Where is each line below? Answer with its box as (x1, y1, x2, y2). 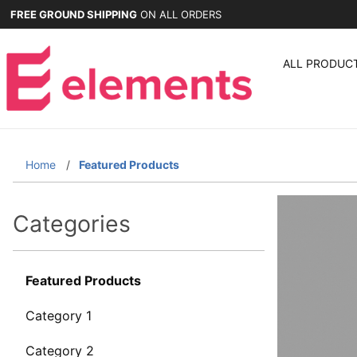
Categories (13, 210, 131, 238)
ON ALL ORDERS (137, 7, 222, 21)
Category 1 (25, 308, 92, 324)
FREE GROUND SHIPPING (10, 7, 137, 21)
